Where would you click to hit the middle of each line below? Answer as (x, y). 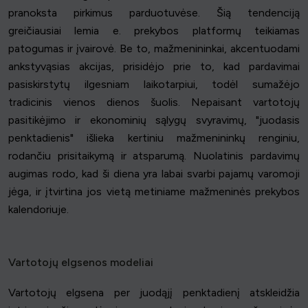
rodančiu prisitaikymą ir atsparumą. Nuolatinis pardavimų (154, 156)
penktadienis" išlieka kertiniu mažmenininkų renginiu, (154, 138)
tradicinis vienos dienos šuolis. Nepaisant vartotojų (154, 102)
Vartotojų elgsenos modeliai (81, 263)
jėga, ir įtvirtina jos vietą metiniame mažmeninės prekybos (154, 192)
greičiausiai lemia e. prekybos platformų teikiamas (154, 31)
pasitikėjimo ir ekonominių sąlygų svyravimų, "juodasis (154, 120)
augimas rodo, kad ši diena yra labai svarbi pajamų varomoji (154, 174)
